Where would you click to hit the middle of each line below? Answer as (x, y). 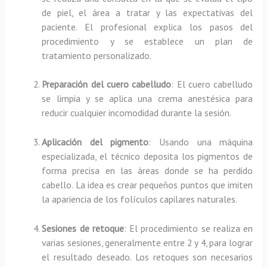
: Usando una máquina (201, 142)
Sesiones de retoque (83, 228)
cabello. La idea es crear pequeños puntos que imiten (148, 185)
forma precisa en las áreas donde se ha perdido (148, 171)
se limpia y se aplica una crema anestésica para (148, 99)
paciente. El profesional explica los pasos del (148, 27)
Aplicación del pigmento (95, 142)
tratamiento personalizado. (97, 55)
